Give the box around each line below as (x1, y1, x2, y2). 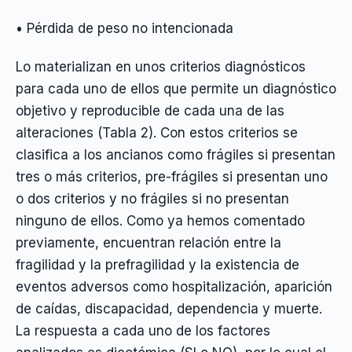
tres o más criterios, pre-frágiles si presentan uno (16, 168, 328, 185)
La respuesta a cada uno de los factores (16, 322, 270, 339)
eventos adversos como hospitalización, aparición (16, 278, 332, 295)
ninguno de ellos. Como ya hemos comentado (16, 212, 305, 229)
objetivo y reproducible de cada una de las (16, 102, 284, 119)
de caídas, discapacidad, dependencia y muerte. (16, 300, 322, 317)
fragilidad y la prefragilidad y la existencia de (16, 256, 299, 273)
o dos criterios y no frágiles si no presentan (16, 190, 289, 207)
